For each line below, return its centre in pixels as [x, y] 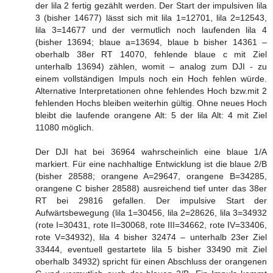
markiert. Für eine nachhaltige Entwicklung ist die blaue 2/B [151, 164]
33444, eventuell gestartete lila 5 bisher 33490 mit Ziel [151, 249]
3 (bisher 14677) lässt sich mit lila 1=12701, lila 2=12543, [151, 17]
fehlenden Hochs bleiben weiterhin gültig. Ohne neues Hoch [151, 103]
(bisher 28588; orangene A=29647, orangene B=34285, [151, 176]
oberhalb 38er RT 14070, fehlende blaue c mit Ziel [151, 54]
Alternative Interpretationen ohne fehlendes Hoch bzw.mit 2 [151, 90]
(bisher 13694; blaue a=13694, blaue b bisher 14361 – [151, 42]
